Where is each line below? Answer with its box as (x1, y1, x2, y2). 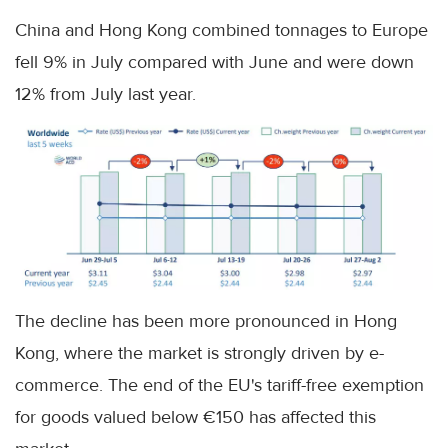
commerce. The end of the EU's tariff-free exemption (15, 373, 424, 396)
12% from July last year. (15, 83, 196, 106)
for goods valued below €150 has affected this (15, 405, 376, 428)
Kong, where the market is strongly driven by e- (15, 341, 384, 364)
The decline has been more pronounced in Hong (15, 309, 397, 332)
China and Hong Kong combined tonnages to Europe (15, 19, 428, 42)
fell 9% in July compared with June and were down (15, 51, 414, 74)
